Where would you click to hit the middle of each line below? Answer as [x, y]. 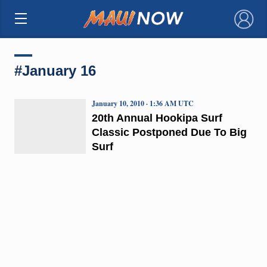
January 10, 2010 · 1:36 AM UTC [142, 103]
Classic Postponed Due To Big [169, 132]
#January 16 [55, 70]
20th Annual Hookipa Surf [157, 118]
